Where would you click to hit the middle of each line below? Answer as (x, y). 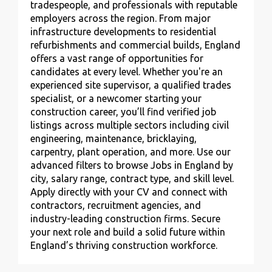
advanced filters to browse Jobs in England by (132, 165)
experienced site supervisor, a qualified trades (131, 85)
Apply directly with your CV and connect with (129, 192)
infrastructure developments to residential (123, 32)
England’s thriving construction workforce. (124, 245)
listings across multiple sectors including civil (130, 125)
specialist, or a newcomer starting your (116, 98)
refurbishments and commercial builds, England (135, 45)
